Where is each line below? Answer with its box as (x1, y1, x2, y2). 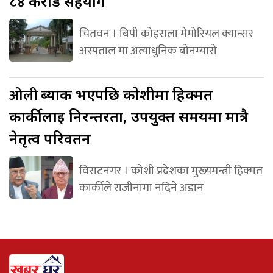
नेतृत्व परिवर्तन (9, 128, 91, 149)
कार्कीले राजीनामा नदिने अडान (79, 178, 204, 198)
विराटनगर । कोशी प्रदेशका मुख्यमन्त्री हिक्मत (79, 161, 263, 181)
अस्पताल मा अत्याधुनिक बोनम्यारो (79, 41, 217, 61)
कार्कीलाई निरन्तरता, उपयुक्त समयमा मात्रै (9, 106, 248, 127)
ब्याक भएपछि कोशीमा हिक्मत (41, 84, 213, 105)
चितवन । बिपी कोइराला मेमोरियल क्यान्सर (79, 24, 253, 44)
